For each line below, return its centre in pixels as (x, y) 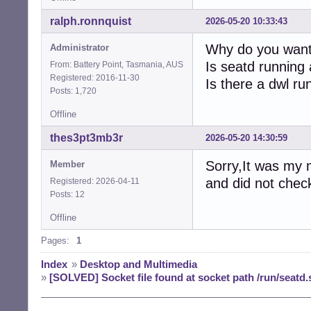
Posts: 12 (69, 194)
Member (67, 164)
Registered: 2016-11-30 (95, 77)
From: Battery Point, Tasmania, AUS (117, 64)
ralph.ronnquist (91, 21)
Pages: (55, 240)
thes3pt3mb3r (86, 137)
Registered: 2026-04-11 (95, 181)
